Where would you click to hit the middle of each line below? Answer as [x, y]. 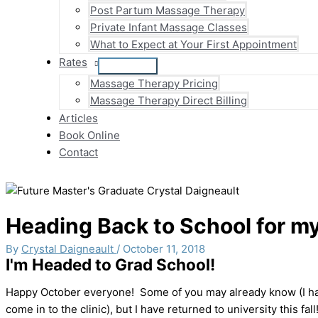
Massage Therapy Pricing [154, 83]
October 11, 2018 [164, 248]
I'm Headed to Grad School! [110, 264]
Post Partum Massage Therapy [168, 10]
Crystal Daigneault [69, 248]
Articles [78, 118]
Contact [78, 152]
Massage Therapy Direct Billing [169, 100]
